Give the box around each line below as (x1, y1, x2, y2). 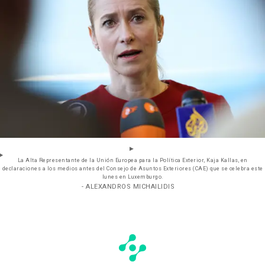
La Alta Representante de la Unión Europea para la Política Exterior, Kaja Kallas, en (17, 157, 248, 165)
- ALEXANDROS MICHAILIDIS (82, 182, 174, 192)
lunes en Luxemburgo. (102, 173, 163, 182)
